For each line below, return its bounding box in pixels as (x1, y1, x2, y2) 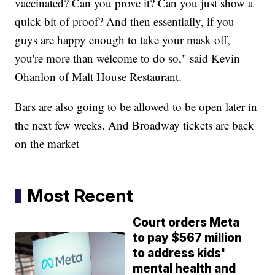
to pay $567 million (133, 231, 242, 246)
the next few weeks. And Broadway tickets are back (15, 117, 255, 133)
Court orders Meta (133, 215, 240, 230)
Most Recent (27, 185, 134, 207)
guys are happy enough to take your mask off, (15, 32, 231, 48)
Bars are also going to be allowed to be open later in (15, 99, 258, 115)
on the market (15, 136, 80, 152)
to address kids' (133, 246, 226, 261)
